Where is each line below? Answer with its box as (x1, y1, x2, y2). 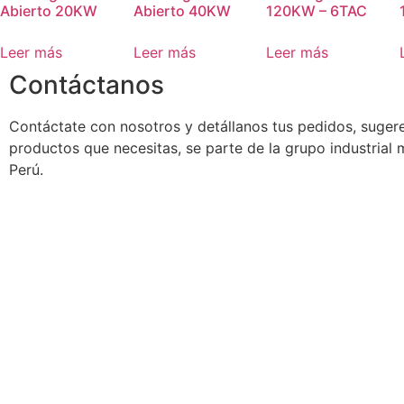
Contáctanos (9, 69, 164, 100)
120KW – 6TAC (266, 2, 367, 20)
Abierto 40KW (133, 2, 231, 20)
